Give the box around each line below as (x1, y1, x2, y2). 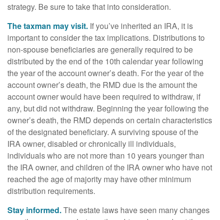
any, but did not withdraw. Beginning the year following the (7, 103, 209, 114)
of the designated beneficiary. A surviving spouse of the (7, 126, 198, 137)
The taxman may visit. (7, 20, 88, 31)
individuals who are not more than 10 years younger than (7, 150, 204, 161)
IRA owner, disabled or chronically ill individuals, (7, 138, 176, 149)
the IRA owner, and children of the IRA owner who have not (7, 162, 212, 173)
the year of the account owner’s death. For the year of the (7, 67, 204, 79)
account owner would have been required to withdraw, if (7, 91, 200, 102)
